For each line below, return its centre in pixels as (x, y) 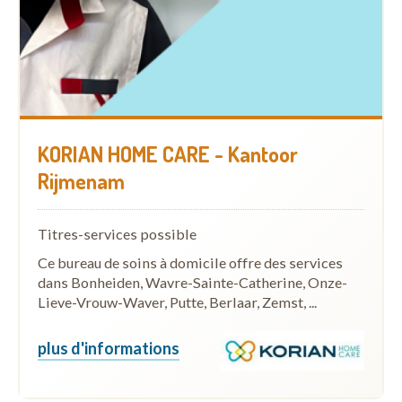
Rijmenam (81, 180)
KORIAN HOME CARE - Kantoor (168, 153)
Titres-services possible (117, 233)
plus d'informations (109, 349)
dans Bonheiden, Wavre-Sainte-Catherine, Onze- (192, 282)
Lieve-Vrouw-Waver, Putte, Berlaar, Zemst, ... (177, 301)
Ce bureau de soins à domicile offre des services (190, 262)
